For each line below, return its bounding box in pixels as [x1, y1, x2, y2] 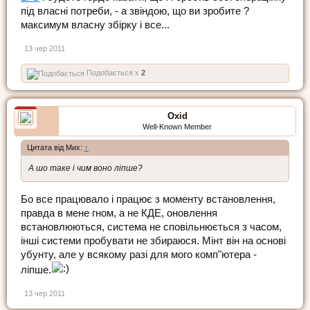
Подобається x [84, 69, 141, 77]
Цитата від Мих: [27, 143, 84, 152]
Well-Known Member [143, 122, 212, 131]
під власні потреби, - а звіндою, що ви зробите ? [21, 6, 249, 17]
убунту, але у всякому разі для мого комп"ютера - [21, 248, 257, 260]
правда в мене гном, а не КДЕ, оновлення [21, 207, 217, 219]
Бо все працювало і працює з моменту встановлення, [21, 193, 275, 205]
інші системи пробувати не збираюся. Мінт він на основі [21, 235, 286, 246]
